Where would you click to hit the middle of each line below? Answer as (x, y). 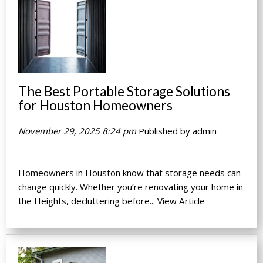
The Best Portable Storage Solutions (124, 91)
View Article (181, 200)
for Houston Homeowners (96, 105)
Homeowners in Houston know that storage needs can (130, 172)
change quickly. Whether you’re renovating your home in (131, 186)
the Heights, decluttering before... (88, 200)
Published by (166, 131)
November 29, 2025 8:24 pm (77, 131)
